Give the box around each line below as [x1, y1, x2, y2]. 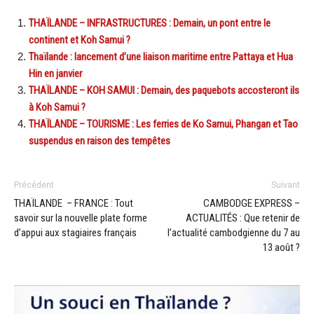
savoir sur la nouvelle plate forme [14, 211, 147, 224]
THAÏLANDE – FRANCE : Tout [14, 196, 133, 210]
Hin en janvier [29, 67, 82, 80]
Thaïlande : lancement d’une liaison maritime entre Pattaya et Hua [29, 50, 293, 63]
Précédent [14, 179, 54, 190]
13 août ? [263, 240, 300, 254]
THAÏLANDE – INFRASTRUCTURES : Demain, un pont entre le [29, 16, 271, 29]
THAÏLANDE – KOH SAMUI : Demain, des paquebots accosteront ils [29, 83, 299, 97]
